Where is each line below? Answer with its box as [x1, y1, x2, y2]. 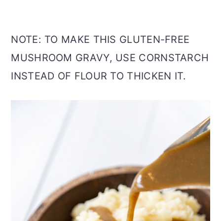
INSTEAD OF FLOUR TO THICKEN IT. [11, 70, 186, 82]
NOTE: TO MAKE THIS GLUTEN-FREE [11, 34, 190, 46]
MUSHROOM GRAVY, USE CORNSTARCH [11, 52, 209, 64]
